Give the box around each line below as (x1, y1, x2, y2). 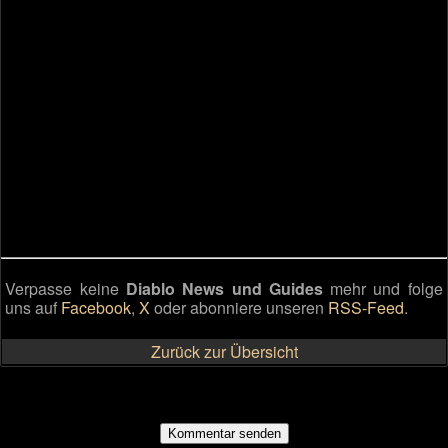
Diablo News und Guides (125, 277, 323, 301)
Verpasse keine (5, 277, 126, 301)
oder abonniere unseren (150, 296, 329, 320)
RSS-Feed (328, 296, 405, 320)
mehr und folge (322, 277, 443, 301)
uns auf (5, 296, 62, 320)
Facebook (61, 296, 132, 320)
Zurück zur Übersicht (150, 339, 298, 363)
